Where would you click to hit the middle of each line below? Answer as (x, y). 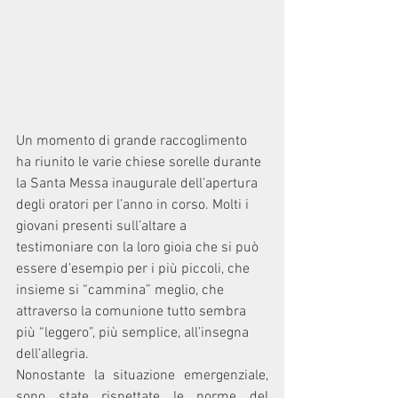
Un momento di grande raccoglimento (133, 142)
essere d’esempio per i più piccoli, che (135, 270)
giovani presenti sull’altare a (103, 227)
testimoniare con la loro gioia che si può (139, 248)
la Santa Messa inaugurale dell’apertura (139, 184)
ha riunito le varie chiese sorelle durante (140, 163)
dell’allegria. (54, 355)
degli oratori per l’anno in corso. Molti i (134, 206)
